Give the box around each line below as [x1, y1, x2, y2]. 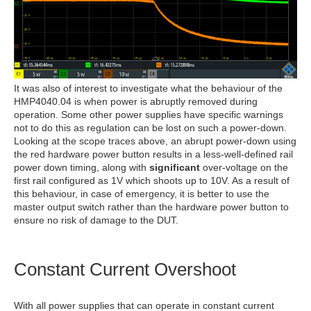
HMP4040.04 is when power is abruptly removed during [14, 96, 258, 108]
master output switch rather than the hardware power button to [14, 201, 289, 213]
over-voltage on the [200, 162, 288, 174]
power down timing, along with [14, 162, 149, 174]
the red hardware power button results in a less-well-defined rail [14, 149, 293, 160]
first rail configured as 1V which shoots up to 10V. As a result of [14, 175, 289, 187]
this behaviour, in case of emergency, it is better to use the [14, 188, 269, 200]
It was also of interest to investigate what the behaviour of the [14, 83, 283, 94]
